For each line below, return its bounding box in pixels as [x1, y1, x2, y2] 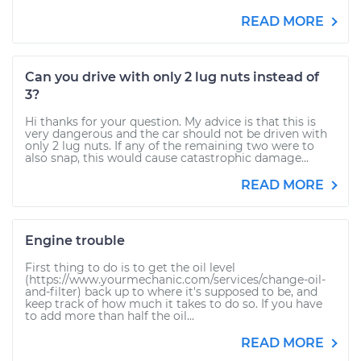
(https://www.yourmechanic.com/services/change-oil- [25, 272, 326, 287]
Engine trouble [25, 233, 125, 248]
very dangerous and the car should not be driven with [25, 127, 327, 141]
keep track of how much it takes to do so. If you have [25, 297, 322, 311]
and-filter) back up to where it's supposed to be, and [25, 284, 317, 299]
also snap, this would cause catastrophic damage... [25, 151, 309, 165]
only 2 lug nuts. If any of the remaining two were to [25, 139, 314, 153]
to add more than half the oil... [25, 309, 194, 323]
